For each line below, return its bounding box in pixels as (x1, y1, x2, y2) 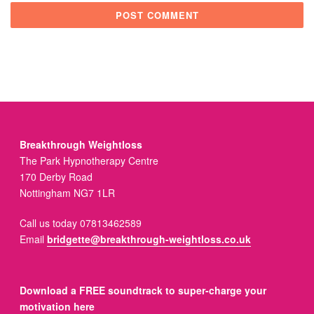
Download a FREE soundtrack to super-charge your (20, 282, 267, 297)
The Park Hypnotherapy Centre (20, 153, 159, 168)
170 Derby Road (20, 169, 93, 184)
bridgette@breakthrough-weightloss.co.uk (47, 231, 252, 246)
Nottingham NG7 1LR (20, 185, 116, 200)
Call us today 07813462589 (20, 215, 142, 230)
